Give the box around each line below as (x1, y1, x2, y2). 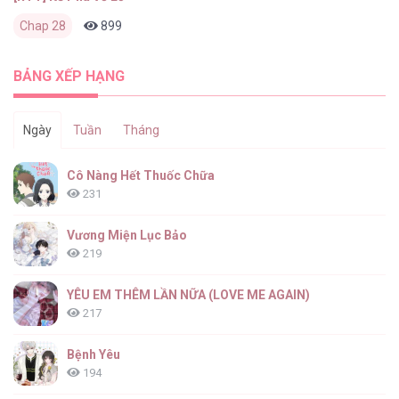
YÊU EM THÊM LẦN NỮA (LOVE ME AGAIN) (67, 288, 310, 303)
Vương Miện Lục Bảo (67, 228, 187, 243)
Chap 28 (20, 19, 66, 34)
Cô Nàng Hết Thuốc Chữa (67, 168, 215, 183)
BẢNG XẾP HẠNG (13, 68, 125, 85)
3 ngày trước (177, 19, 250, 34)
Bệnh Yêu (67, 347, 120, 362)
